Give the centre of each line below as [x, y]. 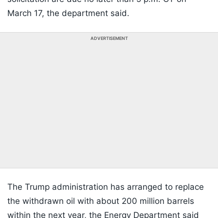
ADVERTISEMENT [109, 38]
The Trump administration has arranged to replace [106, 187]
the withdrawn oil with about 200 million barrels [101, 201]
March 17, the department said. [70, 13]
